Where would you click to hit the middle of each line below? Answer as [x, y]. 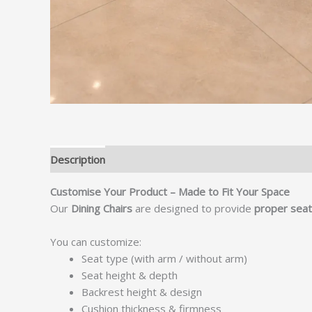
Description [78, 159]
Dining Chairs [102, 208]
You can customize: [96, 242]
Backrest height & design [142, 292]
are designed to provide [193, 208]
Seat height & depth [130, 275]
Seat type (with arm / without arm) [164, 258]
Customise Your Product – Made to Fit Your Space [170, 192]
